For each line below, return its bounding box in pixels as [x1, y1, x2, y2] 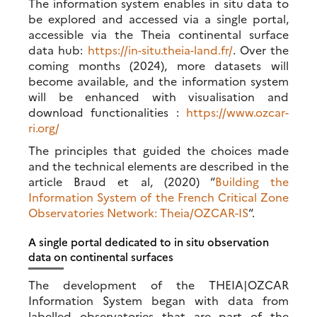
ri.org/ [28, 119, 59, 135]
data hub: [28, 41, 88, 57]
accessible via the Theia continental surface [28, 25, 289, 42]
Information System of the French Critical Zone [28, 188, 289, 204]
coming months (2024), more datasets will [28, 57, 289, 73]
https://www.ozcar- [186, 103, 289, 120]
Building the [214, 173, 289, 189]
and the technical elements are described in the [28, 157, 289, 173]
